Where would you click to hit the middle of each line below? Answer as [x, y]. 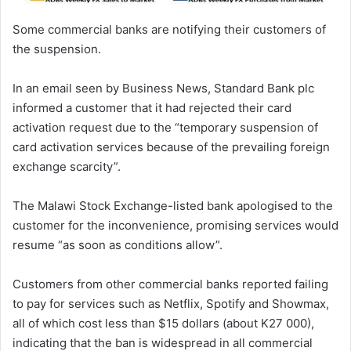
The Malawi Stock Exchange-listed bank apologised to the [173, 205]
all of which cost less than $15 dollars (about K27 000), [163, 323]
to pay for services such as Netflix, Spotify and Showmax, [171, 303]
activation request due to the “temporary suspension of [165, 127]
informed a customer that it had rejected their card [152, 107]
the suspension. [57, 49]
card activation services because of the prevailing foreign [171, 147]
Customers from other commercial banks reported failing [170, 284]
